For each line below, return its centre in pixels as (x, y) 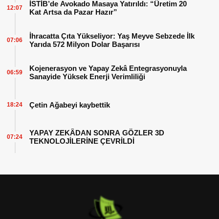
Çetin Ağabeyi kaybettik (70, 105)
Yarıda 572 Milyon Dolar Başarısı (85, 44)
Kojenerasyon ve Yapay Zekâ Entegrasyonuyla (108, 68)
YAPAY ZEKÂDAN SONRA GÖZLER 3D (97, 133)
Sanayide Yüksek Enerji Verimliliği (87, 77)
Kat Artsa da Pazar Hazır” (73, 12)
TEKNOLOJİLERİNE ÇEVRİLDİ (82, 141)
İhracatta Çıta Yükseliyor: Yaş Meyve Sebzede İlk (112, 36)
